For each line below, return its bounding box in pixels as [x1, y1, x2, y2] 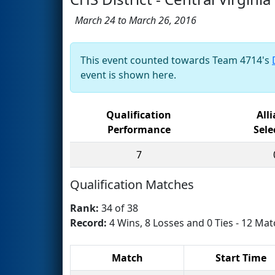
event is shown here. [80, 68, 176, 82]
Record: [70, 215, 109, 230]
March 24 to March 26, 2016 [70, 13, 196, 27]
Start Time [215, 250, 266, 265]
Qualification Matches [70, 176, 194, 193]
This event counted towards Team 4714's [80, 53, 272, 67]
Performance [107, 122, 171, 136]
